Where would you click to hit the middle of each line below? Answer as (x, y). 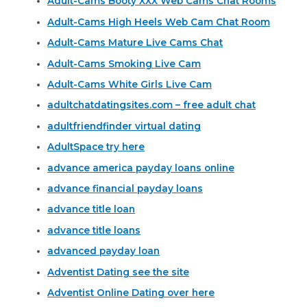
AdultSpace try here (96, 147)
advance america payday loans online (141, 168)
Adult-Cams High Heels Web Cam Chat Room (159, 22)
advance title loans (94, 230)
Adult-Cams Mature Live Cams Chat (135, 43)
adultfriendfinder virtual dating (124, 126)
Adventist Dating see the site (119, 272)
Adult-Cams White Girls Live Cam (130, 84)
